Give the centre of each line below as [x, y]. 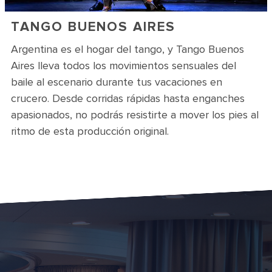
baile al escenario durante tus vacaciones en [117, 82]
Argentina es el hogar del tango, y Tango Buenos [127, 49]
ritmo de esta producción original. [90, 131]
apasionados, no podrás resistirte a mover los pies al [135, 115]
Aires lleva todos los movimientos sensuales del [124, 66]
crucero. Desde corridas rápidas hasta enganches [128, 98]
